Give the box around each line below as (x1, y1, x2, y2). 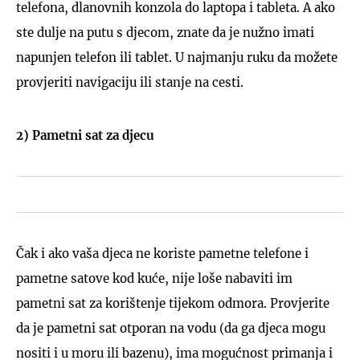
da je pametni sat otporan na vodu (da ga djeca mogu (16, 320, 325, 336)
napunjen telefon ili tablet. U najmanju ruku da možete (16, 49, 337, 65)
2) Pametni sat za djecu (16, 127, 154, 143)
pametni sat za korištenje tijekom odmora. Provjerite (16, 295, 329, 311)
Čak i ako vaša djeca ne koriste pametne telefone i (16, 245, 309, 261)
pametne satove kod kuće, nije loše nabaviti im (16, 270, 292, 286)
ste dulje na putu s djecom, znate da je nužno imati (16, 24, 314, 40)
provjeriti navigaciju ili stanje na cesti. (16, 74, 243, 90)
